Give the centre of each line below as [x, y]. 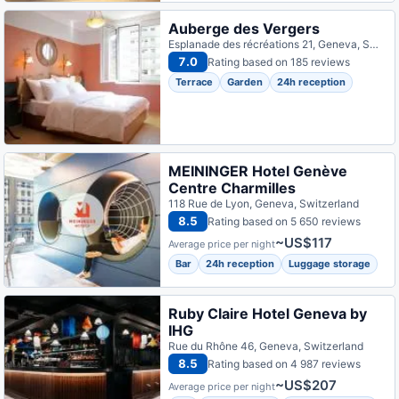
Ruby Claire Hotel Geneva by [268, 313]
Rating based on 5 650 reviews [285, 221]
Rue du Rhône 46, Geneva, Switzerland [266, 346]
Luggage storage [330, 264]
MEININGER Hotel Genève [258, 171]
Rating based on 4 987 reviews [285, 363]
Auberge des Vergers [244, 28]
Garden [245, 82]
